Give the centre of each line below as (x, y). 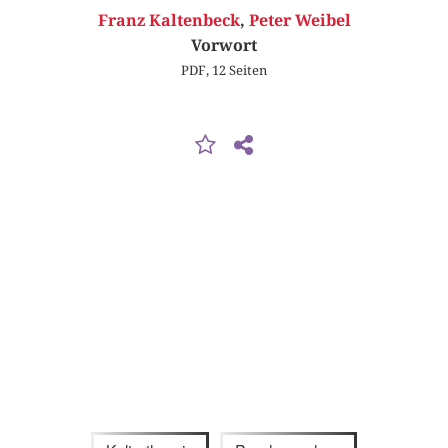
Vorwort (224, 46)
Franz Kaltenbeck (168, 21)
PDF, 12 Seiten (224, 70)
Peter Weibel (299, 21)
